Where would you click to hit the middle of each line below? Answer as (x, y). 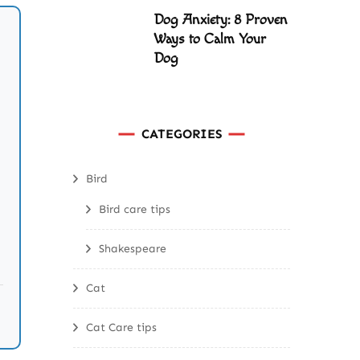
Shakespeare (133, 249)
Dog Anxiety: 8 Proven (221, 20)
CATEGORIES (182, 134)
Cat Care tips (121, 327)
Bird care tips (135, 209)
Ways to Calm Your (210, 39)
